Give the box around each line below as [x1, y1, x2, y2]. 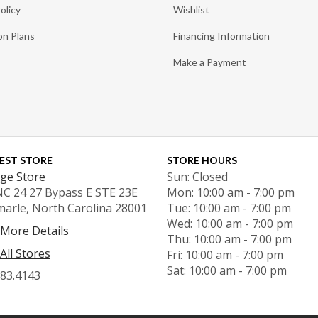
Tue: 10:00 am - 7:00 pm [166, 200, 291, 216]
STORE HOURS [166, 154, 237, 167]
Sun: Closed [166, 169, 228, 185]
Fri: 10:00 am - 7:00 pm [166, 247, 283, 263]
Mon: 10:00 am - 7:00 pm [166, 185, 295, 201]
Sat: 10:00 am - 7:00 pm [166, 263, 287, 279]
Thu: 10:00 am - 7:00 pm [166, 231, 292, 248]
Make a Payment [173, 56, 246, 69]
